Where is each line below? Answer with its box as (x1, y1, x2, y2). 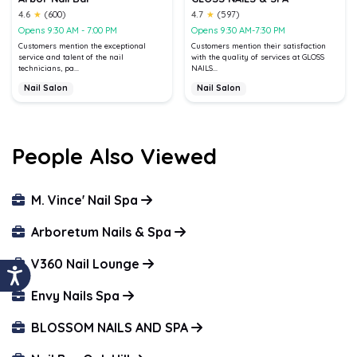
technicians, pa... (18, 63, 79, 73)
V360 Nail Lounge (31, 255, 139, 272)
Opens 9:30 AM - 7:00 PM (18, 25, 117, 37)
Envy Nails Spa (31, 287, 120, 304)
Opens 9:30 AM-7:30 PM (191, 25, 285, 37)
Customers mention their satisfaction (191, 41, 326, 51)
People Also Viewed (12, 143, 217, 171)
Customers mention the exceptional (18, 41, 146, 51)
